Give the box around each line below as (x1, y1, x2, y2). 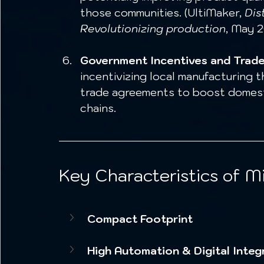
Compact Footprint (87, 212, 193, 226)
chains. (80, 101, 119, 115)
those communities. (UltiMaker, (80, 6, 245, 20)
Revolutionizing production (80, 22, 226, 36)
